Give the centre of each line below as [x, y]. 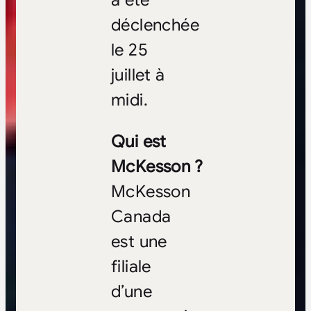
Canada [141, 217]
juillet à [138, 75]
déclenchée [155, 25]
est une [139, 242]
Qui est [138, 142]
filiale [131, 267]
